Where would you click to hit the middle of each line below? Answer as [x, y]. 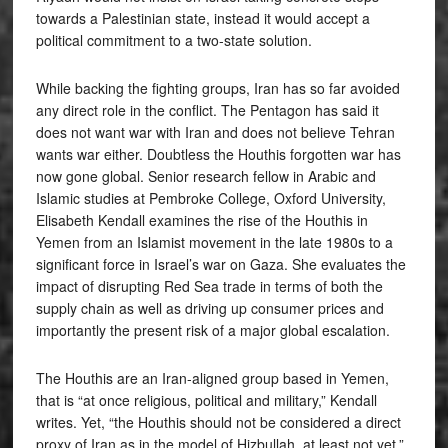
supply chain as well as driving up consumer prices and [209, 307]
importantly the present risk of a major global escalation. [212, 329]
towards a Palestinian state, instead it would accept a [202, 17]
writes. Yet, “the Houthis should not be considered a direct [218, 421]
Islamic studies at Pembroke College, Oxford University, [210, 197]
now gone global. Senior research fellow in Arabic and [205, 175]
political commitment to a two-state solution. [173, 39]
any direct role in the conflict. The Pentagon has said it [207, 109]
